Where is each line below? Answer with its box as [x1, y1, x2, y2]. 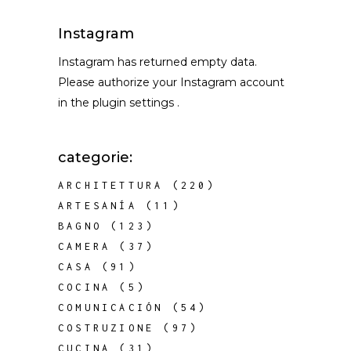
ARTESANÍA [58, 200, 137, 212]
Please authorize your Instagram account [58, 75, 284, 89]
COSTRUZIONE [58, 322, 155, 334]
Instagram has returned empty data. [58, 55, 257, 69]
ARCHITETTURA [58, 179, 164, 191]
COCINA [58, 281, 111, 293]
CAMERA [58, 241, 111, 252]
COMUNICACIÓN [58, 302, 164, 313]
